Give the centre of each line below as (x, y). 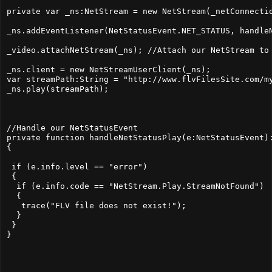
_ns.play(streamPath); (58, 89)
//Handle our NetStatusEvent (72, 127)
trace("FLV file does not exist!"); (97, 205)
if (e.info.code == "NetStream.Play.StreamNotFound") (135, 186)
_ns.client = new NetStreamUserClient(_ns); (109, 69)
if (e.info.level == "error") (77, 166)
